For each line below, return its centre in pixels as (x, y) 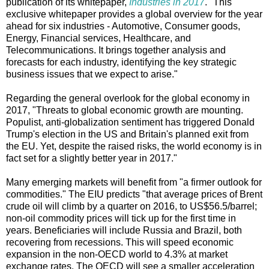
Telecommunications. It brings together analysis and (116, 50)
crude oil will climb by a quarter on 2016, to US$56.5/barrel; (131, 206)
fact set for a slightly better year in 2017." (92, 158)
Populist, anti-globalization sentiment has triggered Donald (130, 122)
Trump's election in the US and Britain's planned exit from (127, 134)
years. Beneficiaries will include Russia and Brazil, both (124, 230)
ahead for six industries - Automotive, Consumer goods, (123, 26)
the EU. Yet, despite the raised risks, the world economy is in (134, 146)
